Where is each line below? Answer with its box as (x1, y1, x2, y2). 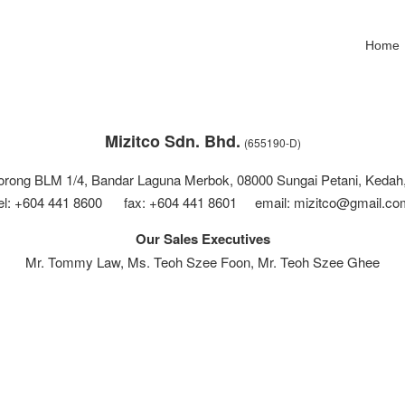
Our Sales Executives (135, 229, 270, 250)
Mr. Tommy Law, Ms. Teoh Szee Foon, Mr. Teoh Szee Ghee (25, 252, 380, 272)
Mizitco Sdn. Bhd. (104, 129, 240, 154)
